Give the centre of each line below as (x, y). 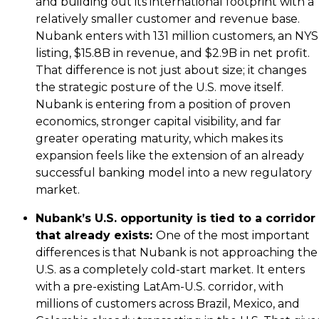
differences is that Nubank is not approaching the (177, 252)
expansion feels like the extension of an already (170, 155)
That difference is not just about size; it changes (171, 70)
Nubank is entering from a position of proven (163, 104)
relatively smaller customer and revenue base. (168, 19)
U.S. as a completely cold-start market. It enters (170, 269)
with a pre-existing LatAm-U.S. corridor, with (159, 286)
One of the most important (233, 235)
